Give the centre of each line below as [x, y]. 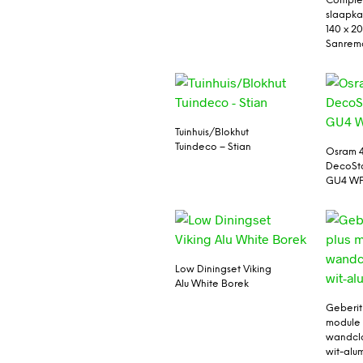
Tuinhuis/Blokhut [211, 133]
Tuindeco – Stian [213, 147]
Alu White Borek [211, 284]
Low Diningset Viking [223, 270]
